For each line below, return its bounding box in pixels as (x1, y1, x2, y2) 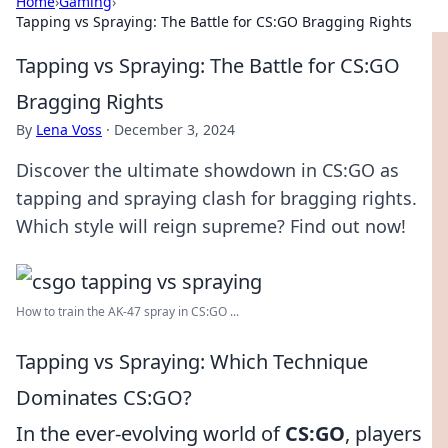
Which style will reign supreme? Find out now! (16, 214, 406, 238)
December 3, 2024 (114, 120, 235, 139)
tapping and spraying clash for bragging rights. (16, 186, 417, 210)
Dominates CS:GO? (16, 384, 192, 411)
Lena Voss (36, 120, 102, 139)
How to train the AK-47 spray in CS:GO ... (16, 303, 239, 320)
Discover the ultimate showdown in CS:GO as (16, 158, 399, 182)
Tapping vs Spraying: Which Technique (16, 348, 368, 375)
